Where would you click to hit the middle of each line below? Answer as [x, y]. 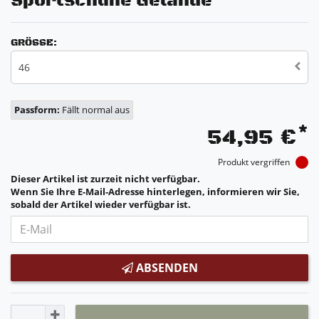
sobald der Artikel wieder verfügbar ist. [101, 205]
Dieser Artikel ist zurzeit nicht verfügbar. [105, 179]
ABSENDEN [167, 268]
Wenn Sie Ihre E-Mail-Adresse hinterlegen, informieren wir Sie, [155, 192]
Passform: [38, 110]
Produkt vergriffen [255, 161]
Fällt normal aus [96, 110]
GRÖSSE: [32, 42]
